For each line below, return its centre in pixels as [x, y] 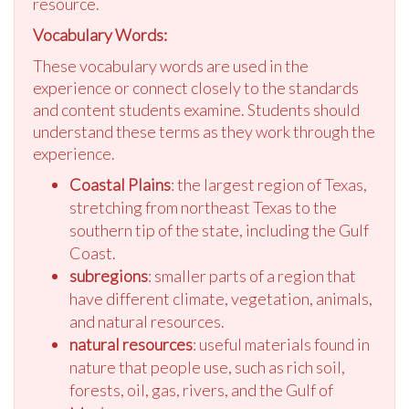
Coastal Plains [120, 185]
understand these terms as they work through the [204, 132]
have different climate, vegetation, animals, [221, 299]
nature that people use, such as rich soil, [207, 367]
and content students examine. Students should [196, 110]
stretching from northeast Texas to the [203, 208]
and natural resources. [147, 322]
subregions [109, 276]
